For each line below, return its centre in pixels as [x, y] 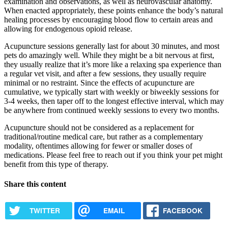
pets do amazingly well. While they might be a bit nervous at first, [109, 55]
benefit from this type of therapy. [56, 164]
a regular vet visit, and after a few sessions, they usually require [105, 74]
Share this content [35, 184]
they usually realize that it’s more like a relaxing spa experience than [113, 64]
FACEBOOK [183, 210]
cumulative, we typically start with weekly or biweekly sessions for [111, 92]
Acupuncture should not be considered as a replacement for [99, 127]
